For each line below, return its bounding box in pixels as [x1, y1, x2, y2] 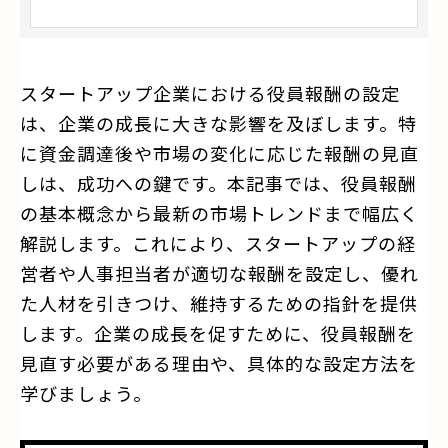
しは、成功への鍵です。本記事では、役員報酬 [20, 169, 417, 196]
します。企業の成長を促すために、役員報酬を [20, 319, 416, 346]
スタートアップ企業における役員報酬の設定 [20, 79, 400, 106]
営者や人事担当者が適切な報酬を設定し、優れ [20, 259, 419, 286]
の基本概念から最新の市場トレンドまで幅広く [20, 199, 419, 226]
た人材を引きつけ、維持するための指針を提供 [20, 289, 418, 316]
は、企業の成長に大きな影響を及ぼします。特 [20, 109, 417, 136]
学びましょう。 [20, 379, 152, 406]
